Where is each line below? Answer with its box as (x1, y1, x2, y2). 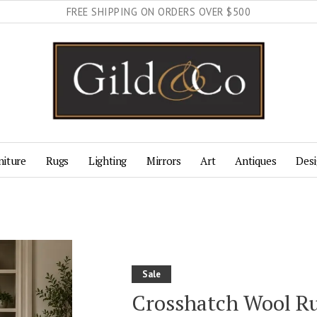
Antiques (235, 154, 277, 168)
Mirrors (146, 154, 181, 168)
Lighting (88, 154, 127, 168)
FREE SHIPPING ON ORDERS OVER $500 (66, 5, 251, 18)
